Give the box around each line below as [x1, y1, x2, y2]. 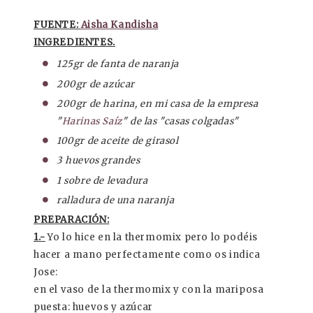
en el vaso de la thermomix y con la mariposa [34, 284, 264, 296]
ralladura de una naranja [57, 194, 175, 207]
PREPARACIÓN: [34, 214, 110, 226]
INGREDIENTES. [34, 36, 115, 48]
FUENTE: [34, 18, 81, 31]
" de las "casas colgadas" [122, 115, 239, 127]
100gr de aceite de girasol [57, 135, 179, 147]
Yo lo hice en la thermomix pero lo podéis [45, 231, 259, 244]
